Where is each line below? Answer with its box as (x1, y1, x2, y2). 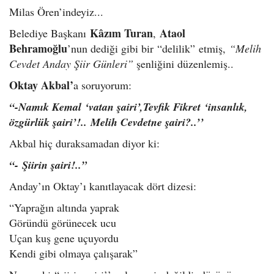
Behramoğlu (9, 40, 67, 57)
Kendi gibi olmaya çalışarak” (9, 246, 138, 261)
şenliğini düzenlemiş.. (133, 56, 234, 72)
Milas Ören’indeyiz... (9, 4, 103, 20)
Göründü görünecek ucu (9, 215, 116, 231)
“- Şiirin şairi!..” (9, 157, 87, 173)
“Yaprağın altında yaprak (9, 200, 119, 215)
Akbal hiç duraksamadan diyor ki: (9, 136, 160, 151)
